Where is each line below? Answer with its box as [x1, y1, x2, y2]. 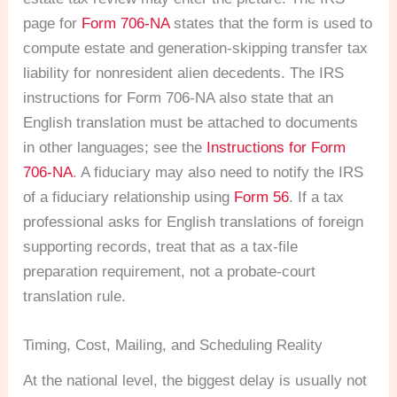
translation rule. [23, 288, 127, 306]
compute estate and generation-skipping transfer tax [23, 40, 369, 58]
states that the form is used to [169, 15, 373, 33]
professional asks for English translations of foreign [23, 214, 364, 231]
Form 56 [234, 189, 290, 206]
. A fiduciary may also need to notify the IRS [73, 164, 364, 182]
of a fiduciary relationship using [23, 189, 235, 206]
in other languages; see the [23, 139, 207, 157]
